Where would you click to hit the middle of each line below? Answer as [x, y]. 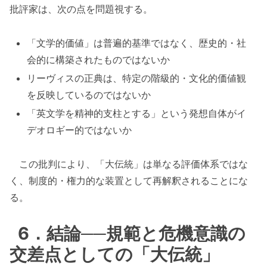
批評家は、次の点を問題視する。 [81, 9]
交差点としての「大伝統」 [114, 254]
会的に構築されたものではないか [99, 59]
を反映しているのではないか [89, 94]
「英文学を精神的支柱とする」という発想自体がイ [137, 113]
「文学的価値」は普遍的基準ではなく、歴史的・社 [137, 43]
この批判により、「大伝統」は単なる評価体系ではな [129, 164]
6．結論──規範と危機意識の [132, 233]
